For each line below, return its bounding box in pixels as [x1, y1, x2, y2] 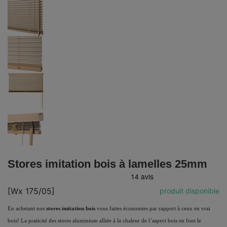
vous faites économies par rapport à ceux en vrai [95, 205, 210, 211]
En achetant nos [8, 205, 46, 211]
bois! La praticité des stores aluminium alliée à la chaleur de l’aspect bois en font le [8, 217, 201, 223]
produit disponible [160, 186, 219, 196]
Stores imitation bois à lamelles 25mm [8, 157, 207, 170]
